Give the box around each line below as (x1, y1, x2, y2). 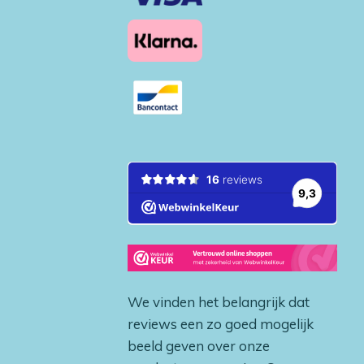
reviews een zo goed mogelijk (128, 315, 314, 332)
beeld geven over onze (128, 337, 270, 354)
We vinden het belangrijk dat (128, 293, 310, 310)
